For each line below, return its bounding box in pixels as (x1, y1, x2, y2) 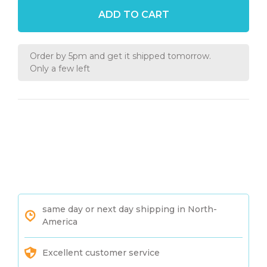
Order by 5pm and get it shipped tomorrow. (30, 50, 211, 61)
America (42, 216, 77, 227)
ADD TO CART (98, 8, 169, 20)
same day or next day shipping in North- (42, 203, 217, 215)
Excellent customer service (42, 247, 160, 258)
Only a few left (30, 63, 90, 74)
